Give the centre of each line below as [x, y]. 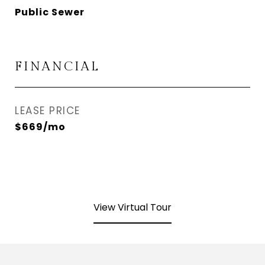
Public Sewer [50, 12]
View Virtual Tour [132, 207]
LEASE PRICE [48, 111]
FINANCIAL [57, 67]
